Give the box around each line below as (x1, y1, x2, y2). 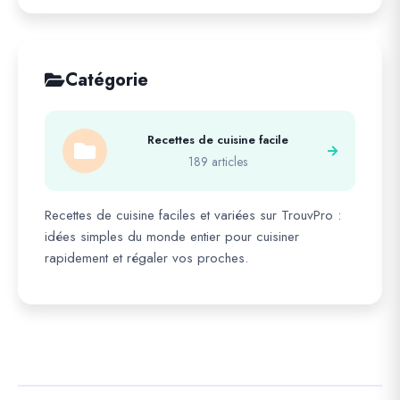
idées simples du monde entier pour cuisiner (45, 227, 299, 246)
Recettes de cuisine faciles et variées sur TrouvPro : (45, 205, 341, 225)
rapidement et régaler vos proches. (45, 248, 248, 268)
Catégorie (65, 67, 148, 93)
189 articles (187, 153, 247, 171)
